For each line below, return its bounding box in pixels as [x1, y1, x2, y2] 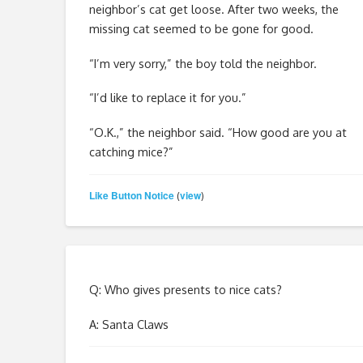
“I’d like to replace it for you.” [88, 90, 246, 105]
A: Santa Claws [88, 316, 169, 331]
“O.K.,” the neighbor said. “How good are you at [88, 125, 347, 140]
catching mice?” [88, 144, 173, 160]
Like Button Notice [88, 187, 174, 203]
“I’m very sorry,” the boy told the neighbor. [88, 55, 317, 70]
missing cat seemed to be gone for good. [88, 20, 314, 36]
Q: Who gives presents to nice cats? [88, 281, 282, 297]
